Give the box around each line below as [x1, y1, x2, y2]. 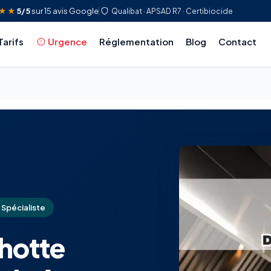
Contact [218, 36, 256, 47]
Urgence [47, 36, 87, 47]
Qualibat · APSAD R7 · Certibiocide [111, 6, 233, 16]
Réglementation [99, 36, 174, 47]
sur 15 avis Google [30, 6, 99, 16]
